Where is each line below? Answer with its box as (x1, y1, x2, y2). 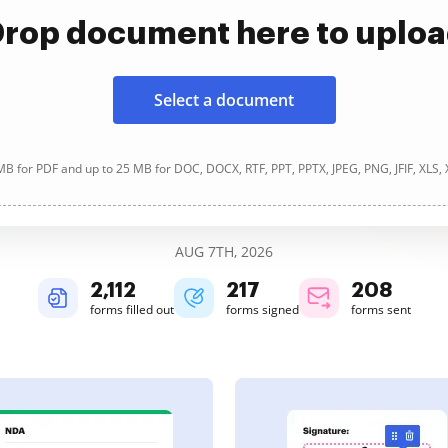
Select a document (154, 89, 294, 111)
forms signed (225, 301, 299, 318)
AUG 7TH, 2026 (175, 242, 273, 261)
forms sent (350, 301, 411, 318)
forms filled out (89, 301, 174, 318)
